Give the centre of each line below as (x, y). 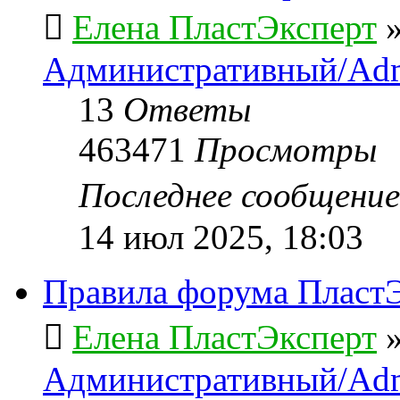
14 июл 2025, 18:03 (221, 237)
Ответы (187, 109)
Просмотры (286, 149)
